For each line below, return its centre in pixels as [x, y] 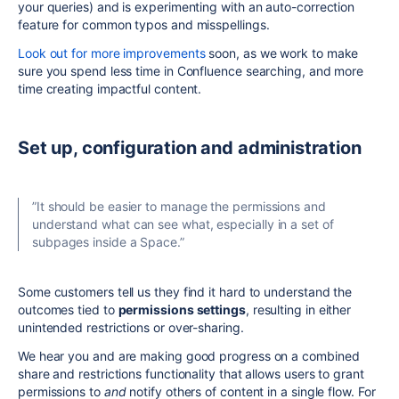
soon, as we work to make [282, 53]
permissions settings [182, 310]
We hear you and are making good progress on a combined [189, 356]
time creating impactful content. [110, 89]
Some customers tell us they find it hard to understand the [185, 292]
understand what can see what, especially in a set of [183, 224]
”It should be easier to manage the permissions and [179, 207]
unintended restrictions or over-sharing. [131, 328]
